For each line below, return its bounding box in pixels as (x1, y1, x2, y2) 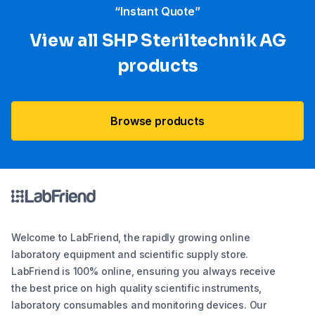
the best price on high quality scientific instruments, (11, 282, 262, 295)
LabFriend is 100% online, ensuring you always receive (11, 265, 276, 278)
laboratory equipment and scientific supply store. (11, 248, 249, 261)
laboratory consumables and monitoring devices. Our (11, 299, 267, 311)
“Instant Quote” (115, 4, 200, 19)
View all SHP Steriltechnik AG (29, 30, 286, 52)
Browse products (110, 114, 205, 129)
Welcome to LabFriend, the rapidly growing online (11, 231, 250, 244)
